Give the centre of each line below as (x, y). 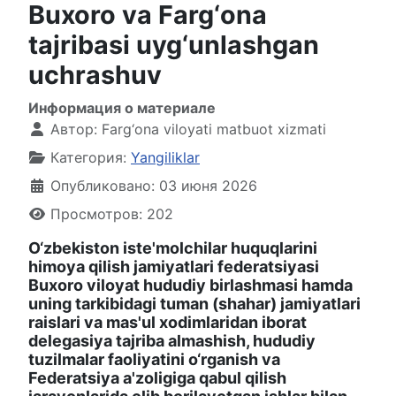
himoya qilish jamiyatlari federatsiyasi (174, 267)
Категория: (88, 158)
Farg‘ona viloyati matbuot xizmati (214, 129)
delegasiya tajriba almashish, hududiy (172, 341)
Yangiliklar (165, 158)
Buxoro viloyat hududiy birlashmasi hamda (190, 286)
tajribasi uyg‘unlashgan (174, 45)
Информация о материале (122, 108)
